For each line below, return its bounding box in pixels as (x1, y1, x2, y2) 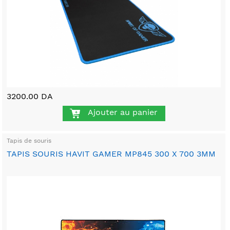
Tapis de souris (7, 137, 52, 145)
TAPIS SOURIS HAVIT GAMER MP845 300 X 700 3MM (7, 149, 216, 159)
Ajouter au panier (87, 107, 158, 117)
